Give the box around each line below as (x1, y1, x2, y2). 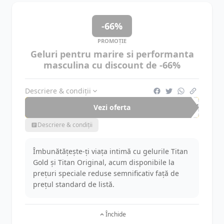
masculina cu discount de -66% (43, 59, 180, 71)
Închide (105, 210, 126, 218)
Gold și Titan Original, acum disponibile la (33, 157, 174, 167)
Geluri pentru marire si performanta (30, 48, 194, 60)
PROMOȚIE (97, 37, 126, 44)
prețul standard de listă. (33, 179, 114, 189)
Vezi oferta (93, 102, 130, 112)
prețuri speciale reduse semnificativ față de (33, 168, 179, 178)
